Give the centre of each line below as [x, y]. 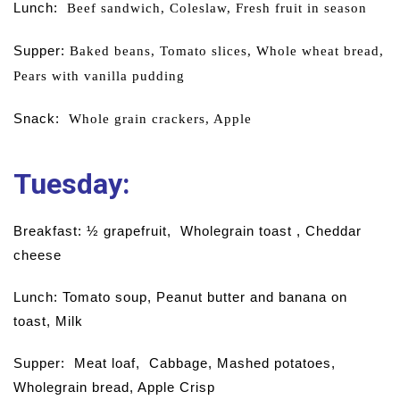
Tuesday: [72, 184]
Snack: [41, 118]
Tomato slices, [204, 51]
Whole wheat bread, [318, 51]
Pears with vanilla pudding [99, 76]
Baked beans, [112, 51]
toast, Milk [48, 321]
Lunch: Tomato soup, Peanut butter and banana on [180, 297]
